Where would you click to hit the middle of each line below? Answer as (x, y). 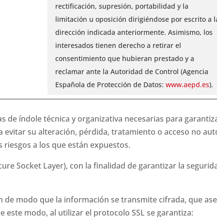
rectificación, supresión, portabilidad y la (122, 6)
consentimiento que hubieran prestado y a (124, 58)
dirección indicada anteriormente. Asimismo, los (134, 32)
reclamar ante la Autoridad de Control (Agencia (132, 71)
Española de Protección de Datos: (109, 84)
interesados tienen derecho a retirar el (118, 45)
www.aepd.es (186, 84)
